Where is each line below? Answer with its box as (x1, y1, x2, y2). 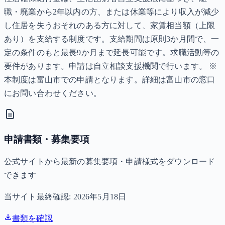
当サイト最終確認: (4, 192, 73, 201)
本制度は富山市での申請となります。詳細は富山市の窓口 (4, 75, 215, 84)
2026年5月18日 (73, 192, 127, 201)
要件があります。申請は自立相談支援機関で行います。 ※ (4, 62, 217, 71)
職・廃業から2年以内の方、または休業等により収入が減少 (4, 8, 219, 17)
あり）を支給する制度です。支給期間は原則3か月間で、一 (4, 35, 219, 44)
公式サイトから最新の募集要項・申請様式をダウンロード (4, 157, 215, 166)
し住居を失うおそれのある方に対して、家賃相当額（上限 (4, 21, 215, 30)
